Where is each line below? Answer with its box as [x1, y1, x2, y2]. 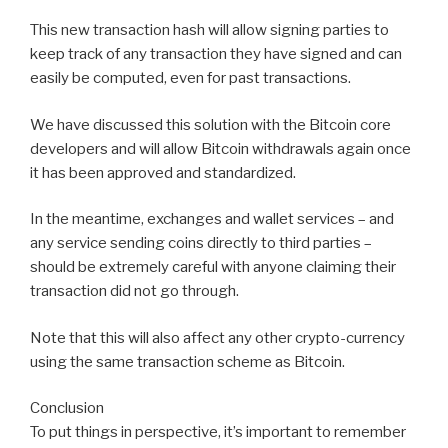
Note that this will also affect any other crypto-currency [30, 328, 405, 347]
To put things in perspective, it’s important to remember [30, 423, 406, 442]
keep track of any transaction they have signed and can [30, 45, 402, 64]
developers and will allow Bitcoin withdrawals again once [30, 139, 411, 158]
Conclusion [30, 399, 104, 418]
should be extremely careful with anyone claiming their [30, 258, 396, 277]
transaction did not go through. [30, 282, 239, 301]
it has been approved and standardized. [30, 163, 296, 182]
